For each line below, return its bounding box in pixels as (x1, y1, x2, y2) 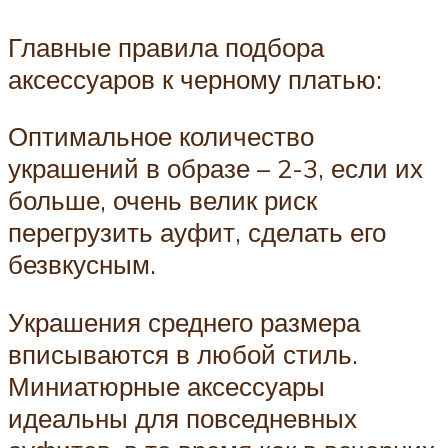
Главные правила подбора (8, 30, 324, 63)
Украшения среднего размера (8, 305, 360, 338)
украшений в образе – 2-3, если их (8, 152, 423, 185)
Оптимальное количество (8, 120, 314, 153)
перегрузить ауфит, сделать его (8, 216, 386, 249)
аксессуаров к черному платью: (8, 62, 382, 95)
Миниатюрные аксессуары (8, 369, 325, 402)
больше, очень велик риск (8, 184, 317, 217)
